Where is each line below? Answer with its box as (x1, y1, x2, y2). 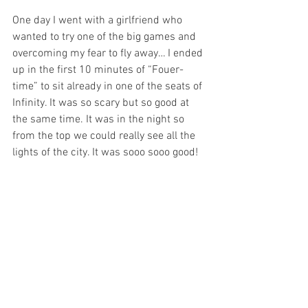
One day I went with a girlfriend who (12, 13, 185, 27)
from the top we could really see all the (12, 129, 198, 143)
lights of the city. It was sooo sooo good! (12, 145, 198, 159)
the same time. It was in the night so (12, 112, 187, 126)
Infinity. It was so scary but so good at (12, 96, 192, 110)
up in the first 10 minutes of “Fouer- (12, 63, 184, 77)
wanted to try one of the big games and (12, 30, 199, 44)
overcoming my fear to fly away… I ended (12, 46, 206, 60)
